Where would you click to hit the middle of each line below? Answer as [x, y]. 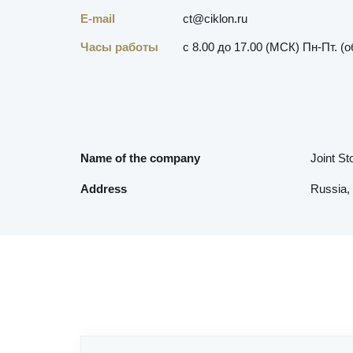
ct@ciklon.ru [215, 19]
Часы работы [119, 47]
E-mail [98, 19]
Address [103, 189]
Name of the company [140, 158]
